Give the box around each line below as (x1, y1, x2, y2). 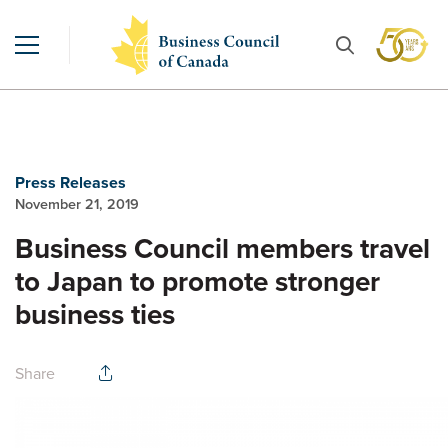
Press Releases (15, 171, 126, 194)
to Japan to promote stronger (15, 261, 380, 302)
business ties (15, 294, 175, 335)
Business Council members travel (15, 228, 430, 269)
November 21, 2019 (15, 193, 139, 215)
